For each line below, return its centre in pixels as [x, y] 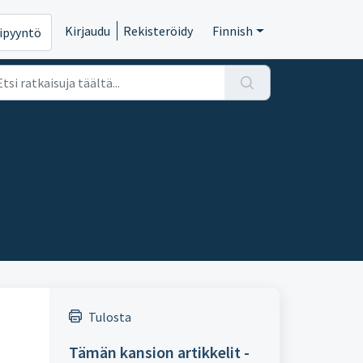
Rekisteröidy [158, 31]
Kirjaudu [88, 31]
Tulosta [109, 317]
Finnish [233, 31]
